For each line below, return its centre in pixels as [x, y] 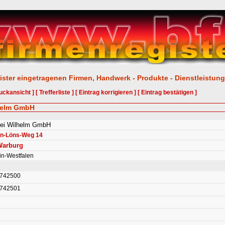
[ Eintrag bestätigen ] [167, 92]
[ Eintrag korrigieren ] [105, 92]
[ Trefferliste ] [54, 92]
